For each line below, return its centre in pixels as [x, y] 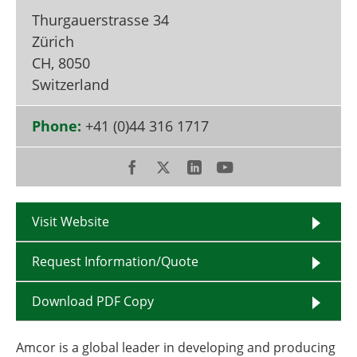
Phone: [57, 126]
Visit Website [71, 222]
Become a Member [82, 12]
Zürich [53, 41]
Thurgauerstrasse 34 [100, 20]
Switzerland [71, 84]
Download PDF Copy [93, 301]
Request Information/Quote [115, 261]
